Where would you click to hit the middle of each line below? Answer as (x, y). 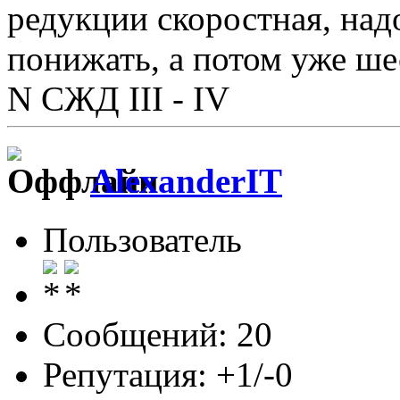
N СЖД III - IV (118, 98)
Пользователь (142, 240)
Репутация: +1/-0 (168, 375)
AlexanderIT (186, 180)
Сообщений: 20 (158, 335)
